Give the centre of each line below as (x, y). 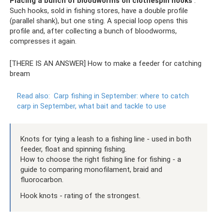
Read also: (33, 96)
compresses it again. (43, 41)
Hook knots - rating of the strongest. (80, 195)
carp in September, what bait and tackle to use (92, 106)
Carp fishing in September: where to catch (121, 96)
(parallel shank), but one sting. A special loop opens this (99, 21)
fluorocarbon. (42, 179)
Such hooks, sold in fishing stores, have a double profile (99, 10)
